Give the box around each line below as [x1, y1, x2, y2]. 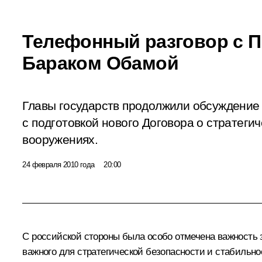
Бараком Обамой [22, 52, 178, 74]
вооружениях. [22, 132, 98, 147]
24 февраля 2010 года [22, 160, 95, 169]
